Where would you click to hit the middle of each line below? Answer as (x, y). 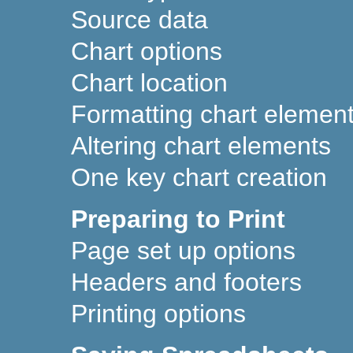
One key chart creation (199, 178)
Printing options (158, 314)
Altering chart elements (201, 146)
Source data (139, 20)
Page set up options (183, 251)
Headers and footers (186, 282)
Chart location (149, 83)
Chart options (147, 52)
